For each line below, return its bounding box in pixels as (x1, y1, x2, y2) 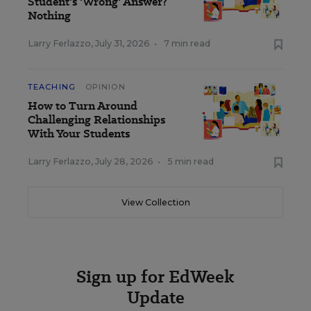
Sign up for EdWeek (76, 264, 235, 289)
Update (126, 285, 185, 310)
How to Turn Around (28, 97, 137, 114)
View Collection (121, 196, 190, 208)
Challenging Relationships (28, 111, 165, 128)
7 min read (164, 37, 210, 49)
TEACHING (28, 81, 76, 92)
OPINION (85, 81, 126, 92)
